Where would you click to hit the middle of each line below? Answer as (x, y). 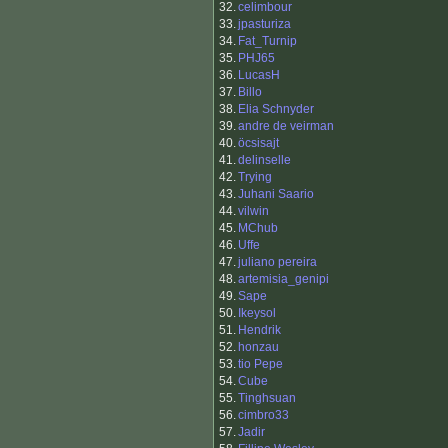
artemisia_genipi (283, 279)
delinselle (264, 160)
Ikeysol (257, 313)
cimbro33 (263, 415)
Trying (255, 177)
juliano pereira (277, 262)
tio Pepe (260, 364)
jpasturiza (264, 24)
